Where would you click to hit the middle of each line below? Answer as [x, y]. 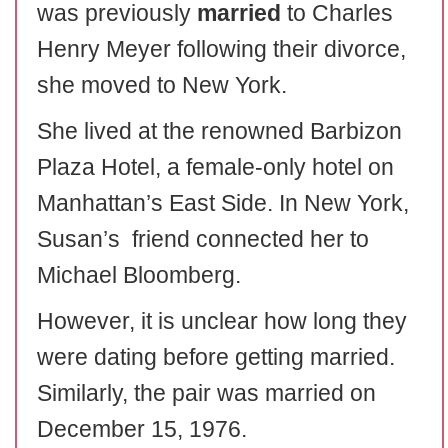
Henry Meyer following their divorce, [221, 49]
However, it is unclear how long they [222, 321]
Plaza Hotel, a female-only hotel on [215, 167]
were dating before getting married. [216, 357]
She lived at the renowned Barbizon [219, 131]
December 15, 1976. [142, 429]
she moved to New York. [162, 85]
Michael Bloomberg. [139, 275]
